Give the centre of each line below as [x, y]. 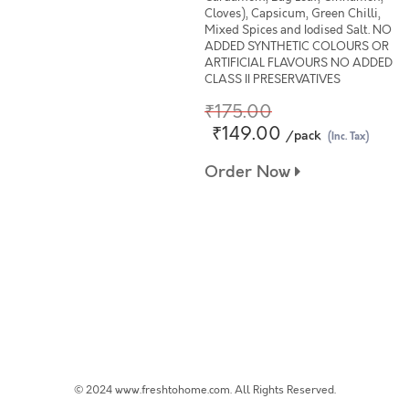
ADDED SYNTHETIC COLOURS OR [297, 47]
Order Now [250, 172]
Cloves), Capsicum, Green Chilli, [293, 14]
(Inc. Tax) [348, 136]
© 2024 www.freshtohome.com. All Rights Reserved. [204, 390]
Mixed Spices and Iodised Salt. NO [298, 30]
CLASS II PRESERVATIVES [273, 79]
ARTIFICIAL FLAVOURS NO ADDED [299, 63]
